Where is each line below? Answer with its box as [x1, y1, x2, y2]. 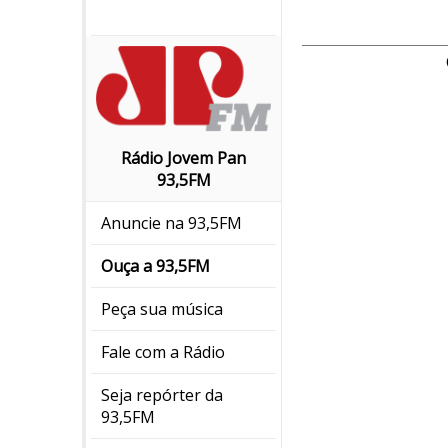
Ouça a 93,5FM [101, 255, 210, 278]
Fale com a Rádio [101, 341, 225, 364]
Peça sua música [101, 298, 223, 321]
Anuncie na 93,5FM [101, 212, 242, 235]
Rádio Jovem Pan [121, 147, 246, 170]
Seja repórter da [101, 384, 223, 407]
